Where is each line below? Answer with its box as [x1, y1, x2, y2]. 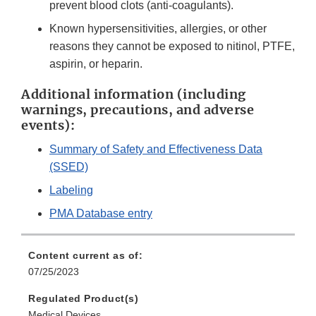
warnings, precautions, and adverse [21, 101, 254, 118]
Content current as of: [28, 249, 142, 261]
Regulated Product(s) [28, 292, 138, 304]
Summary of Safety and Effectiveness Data [49, 142, 262, 155]
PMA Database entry [49, 207, 152, 219]
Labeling [49, 183, 93, 196]
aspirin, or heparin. [49, 57, 142, 70]
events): [21, 116, 75, 133]
